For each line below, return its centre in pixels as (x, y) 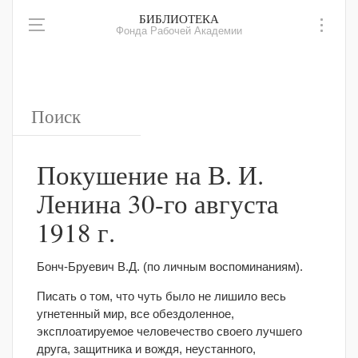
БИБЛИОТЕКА (179, 18)
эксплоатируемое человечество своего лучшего (169, 331)
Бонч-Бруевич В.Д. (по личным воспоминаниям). (170, 267)
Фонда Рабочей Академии (179, 31)
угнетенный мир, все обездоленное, (135, 314)
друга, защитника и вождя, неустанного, (146, 349)
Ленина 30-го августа (158, 203)
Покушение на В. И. (150, 174)
